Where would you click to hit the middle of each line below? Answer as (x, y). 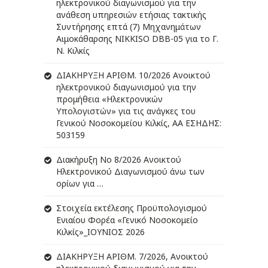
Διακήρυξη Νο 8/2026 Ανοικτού (119, 160)
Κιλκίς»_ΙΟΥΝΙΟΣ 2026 (100, 232)
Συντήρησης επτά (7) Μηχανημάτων (129, 27)
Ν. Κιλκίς (73, 51)
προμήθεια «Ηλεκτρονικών (109, 99)
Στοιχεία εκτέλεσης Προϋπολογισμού (132, 208)
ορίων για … (80, 184)
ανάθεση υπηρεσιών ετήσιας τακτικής (131, 15)
